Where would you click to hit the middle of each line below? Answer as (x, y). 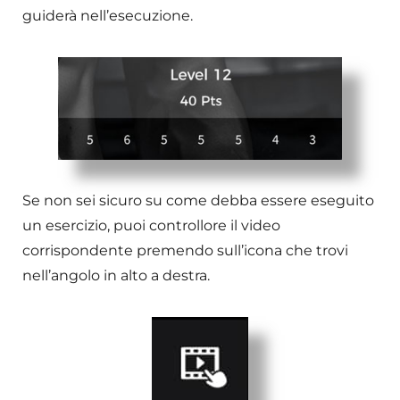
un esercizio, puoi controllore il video (151, 226)
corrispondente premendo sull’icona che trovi (185, 251)
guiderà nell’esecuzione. (108, 16)
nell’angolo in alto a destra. (116, 276)
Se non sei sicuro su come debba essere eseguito (198, 201)
